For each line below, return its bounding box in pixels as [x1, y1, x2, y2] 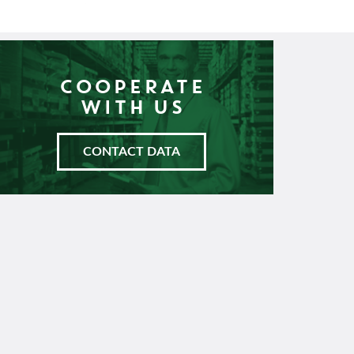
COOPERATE [58, 73, 205, 98]
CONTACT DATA [82, 145, 180, 158]
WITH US [78, 93, 184, 119]
